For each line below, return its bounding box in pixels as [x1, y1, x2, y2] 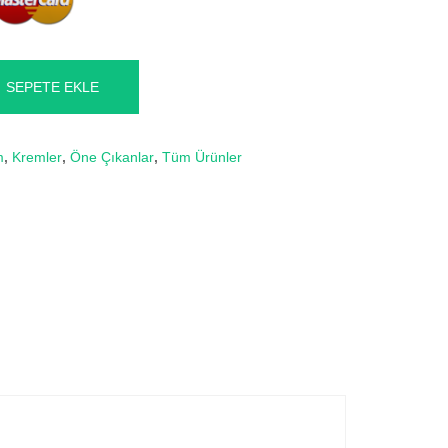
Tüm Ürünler [162, 149, 242, 166]
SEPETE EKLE [6, 79, 99, 96]
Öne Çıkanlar [70, 149, 154, 166]
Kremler [12, 149, 62, 166]
